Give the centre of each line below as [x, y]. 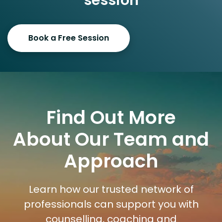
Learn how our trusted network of [111, 190]
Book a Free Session [69, 38]
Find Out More [111, 118]
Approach [111, 161]
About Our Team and [111, 139]
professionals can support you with [111, 204]
